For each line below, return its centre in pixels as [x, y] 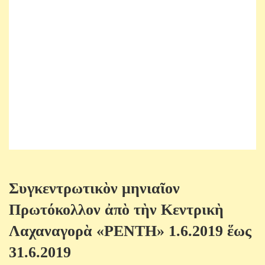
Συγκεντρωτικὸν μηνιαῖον [94, 189]
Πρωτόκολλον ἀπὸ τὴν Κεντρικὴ [116, 210]
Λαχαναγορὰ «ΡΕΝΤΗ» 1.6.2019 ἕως [130, 231]
